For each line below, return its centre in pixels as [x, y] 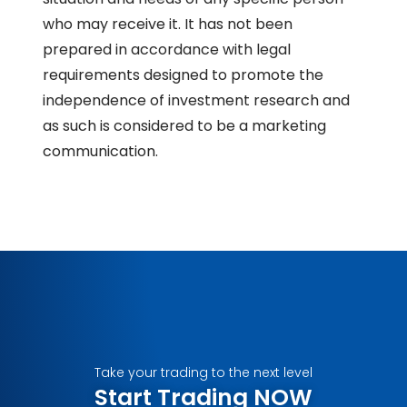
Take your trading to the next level [203, 372]
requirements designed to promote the [184, 74]
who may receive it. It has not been [168, 24]
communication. [101, 151]
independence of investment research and [197, 100]
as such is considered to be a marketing [185, 125]
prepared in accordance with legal [167, 49]
